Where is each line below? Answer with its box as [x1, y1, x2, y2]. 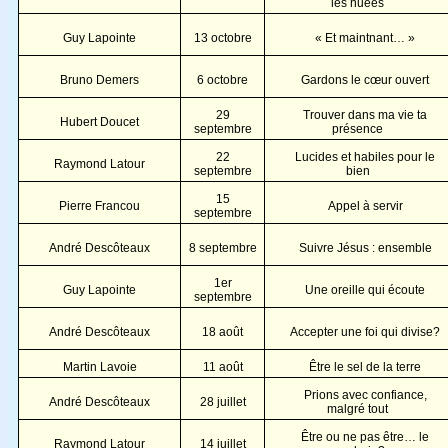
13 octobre [193, 30, 252, 45]
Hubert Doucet [60, 114, 139, 129]
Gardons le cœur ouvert [301, 72, 429, 87]
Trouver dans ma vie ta [303, 107, 427, 122]
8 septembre [188, 240, 257, 255]
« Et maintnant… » [315, 30, 415, 45]
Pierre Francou [59, 198, 140, 213]
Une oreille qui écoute [305, 282, 425, 297]
